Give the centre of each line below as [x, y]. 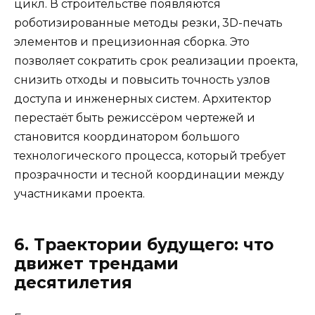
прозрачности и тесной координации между [149, 174]
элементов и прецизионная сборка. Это [132, 41]
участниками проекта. [79, 193]
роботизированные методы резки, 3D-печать [148, 22]
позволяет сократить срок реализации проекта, [156, 60]
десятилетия [73, 282]
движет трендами [96, 263]
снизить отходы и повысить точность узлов [142, 79]
